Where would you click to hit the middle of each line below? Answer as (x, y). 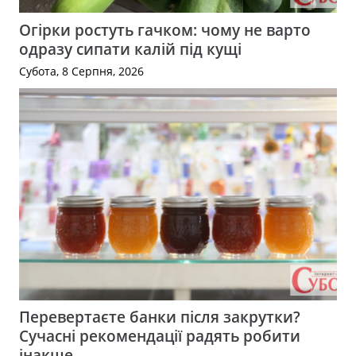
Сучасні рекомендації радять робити (160, 336)
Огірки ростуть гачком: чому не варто (165, 30)
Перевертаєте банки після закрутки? (160, 317)
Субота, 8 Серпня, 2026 (81, 71)
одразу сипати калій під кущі (130, 49)
